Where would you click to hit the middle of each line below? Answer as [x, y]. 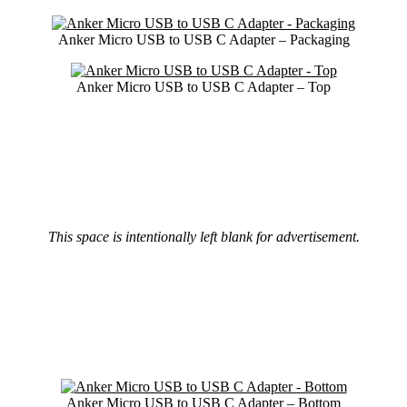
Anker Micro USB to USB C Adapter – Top [203, 87]
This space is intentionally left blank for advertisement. [203, 237]
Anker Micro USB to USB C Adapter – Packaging [203, 40]
